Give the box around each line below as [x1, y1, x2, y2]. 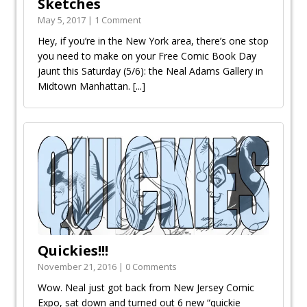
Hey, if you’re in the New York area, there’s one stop [38, 34, 269, 48]
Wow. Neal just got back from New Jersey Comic [38, 281, 254, 295]
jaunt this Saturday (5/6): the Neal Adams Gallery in [38, 64, 263, 78]
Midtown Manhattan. [38, 79, 133, 93]
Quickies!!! [38, 241, 108, 260]
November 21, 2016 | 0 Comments [38, 260, 177, 273]
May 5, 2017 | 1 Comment [38, 14, 141, 27]
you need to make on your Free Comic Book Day [38, 49, 256, 63]
